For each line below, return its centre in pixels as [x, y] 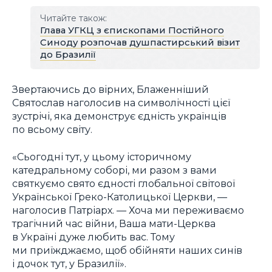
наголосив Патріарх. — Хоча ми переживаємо [128, 210]
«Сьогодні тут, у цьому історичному [102, 156]
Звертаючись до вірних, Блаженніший [110, 90]
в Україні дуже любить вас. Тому [93, 236]
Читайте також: [73, 18]
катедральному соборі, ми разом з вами [114, 170]
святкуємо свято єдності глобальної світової [124, 183]
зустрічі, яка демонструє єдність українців [119, 116]
